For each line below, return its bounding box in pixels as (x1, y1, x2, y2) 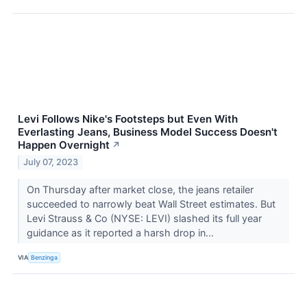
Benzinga (31, 253, 58, 261)
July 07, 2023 (23, 157, 79, 168)
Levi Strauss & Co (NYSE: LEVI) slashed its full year (26, 212, 262, 225)
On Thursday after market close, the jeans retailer (26, 184, 254, 196)
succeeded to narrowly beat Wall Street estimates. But (26, 198, 275, 210)
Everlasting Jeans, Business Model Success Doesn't (18, 125, 278, 138)
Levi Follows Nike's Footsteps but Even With (18, 112, 238, 125)
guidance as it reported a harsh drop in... (26, 227, 217, 239)
